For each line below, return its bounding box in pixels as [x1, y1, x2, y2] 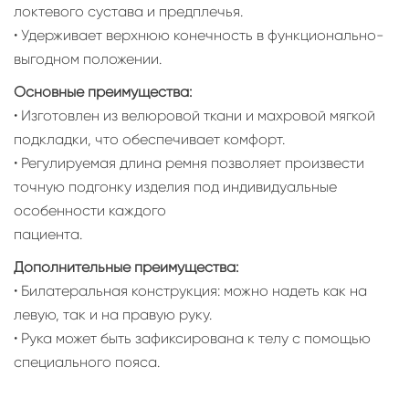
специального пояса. [14, 352, 160, 371]
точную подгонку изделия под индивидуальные [14, 177, 337, 195]
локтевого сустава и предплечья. [14, 2, 246, 20]
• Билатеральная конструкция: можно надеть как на [14, 281, 367, 299]
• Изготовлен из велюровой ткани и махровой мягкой [14, 106, 375, 124]
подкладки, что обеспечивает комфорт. [14, 130, 285, 148]
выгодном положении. [14, 49, 162, 68]
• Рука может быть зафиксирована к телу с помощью [14, 329, 371, 347]
